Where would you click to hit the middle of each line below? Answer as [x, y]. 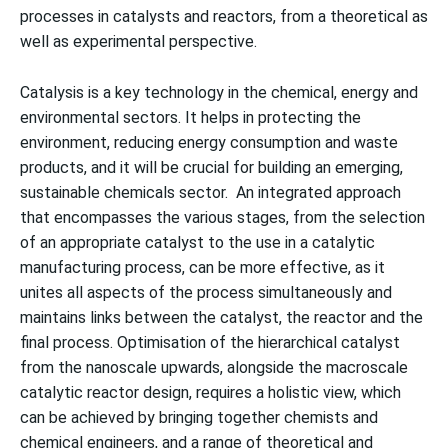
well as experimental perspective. [138, 41]
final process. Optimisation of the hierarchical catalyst [210, 342]
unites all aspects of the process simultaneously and [206, 292]
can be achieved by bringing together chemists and [199, 417]
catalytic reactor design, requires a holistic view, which [210, 392]
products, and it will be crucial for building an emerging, [211, 167]
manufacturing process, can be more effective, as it [202, 267]
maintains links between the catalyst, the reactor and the [221, 317]
